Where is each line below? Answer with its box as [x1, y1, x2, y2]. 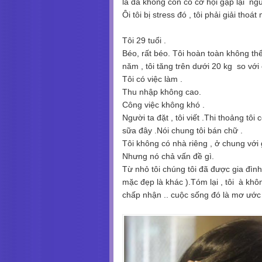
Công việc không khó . [122, 100, 205, 110]
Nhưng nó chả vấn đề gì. [122, 151, 216, 161]
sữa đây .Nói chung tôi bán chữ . [122, 126, 243, 136]
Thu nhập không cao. [122, 87, 204, 97]
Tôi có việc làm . [122, 74, 185, 84]
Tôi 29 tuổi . [122, 36, 166, 46]
